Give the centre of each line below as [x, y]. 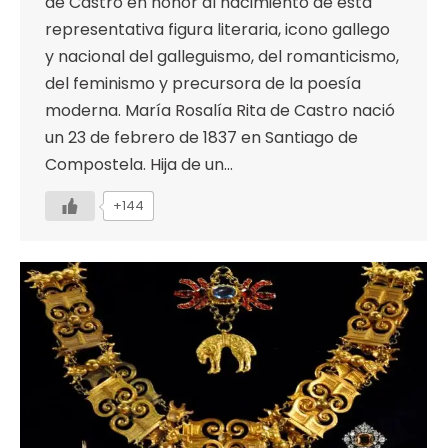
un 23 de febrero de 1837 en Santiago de [201, 138]
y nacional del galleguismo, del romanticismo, [222, 57]
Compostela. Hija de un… [139, 165]
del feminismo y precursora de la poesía [203, 84]
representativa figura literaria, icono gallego [217, 30]
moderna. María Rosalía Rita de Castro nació [220, 111]
